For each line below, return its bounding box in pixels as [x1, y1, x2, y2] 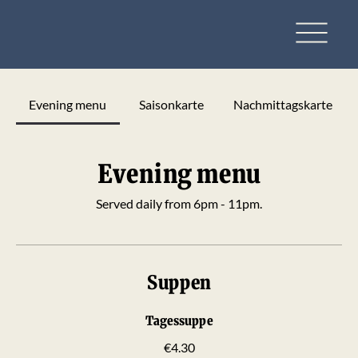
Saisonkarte [139, 96, 205, 112]
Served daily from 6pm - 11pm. [96, 195, 262, 211]
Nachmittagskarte [233, 96, 332, 112]
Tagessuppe [145, 312, 213, 328]
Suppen [147, 269, 211, 295]
